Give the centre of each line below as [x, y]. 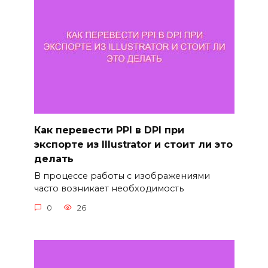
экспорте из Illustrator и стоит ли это [133, 144]
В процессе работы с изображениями [122, 176]
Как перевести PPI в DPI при [109, 130]
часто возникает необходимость [109, 189]
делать [54, 159]
